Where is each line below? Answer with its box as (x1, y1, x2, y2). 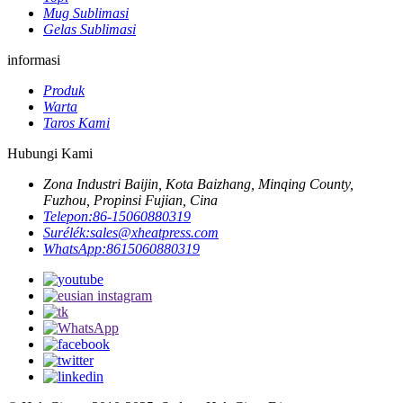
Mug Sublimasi (43, 5, 129, 21)
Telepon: (43, 209, 93, 224)
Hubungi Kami (7, 146, 93, 161)
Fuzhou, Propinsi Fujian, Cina (43, 193, 218, 208)
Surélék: (43, 225, 90, 240)
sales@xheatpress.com (90, 225, 219, 240)
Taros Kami (43, 115, 110, 130)
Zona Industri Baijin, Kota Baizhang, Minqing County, (43, 176, 354, 192)
